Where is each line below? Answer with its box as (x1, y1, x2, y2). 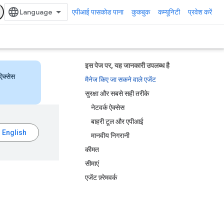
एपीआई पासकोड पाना (72, 8, 123, 16)
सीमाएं (85, 159, 99, 167)
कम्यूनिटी (158, 8, 180, 16)
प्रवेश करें (188, 8, 212, 16)
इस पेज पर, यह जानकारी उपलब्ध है (85, 61, 169, 69)
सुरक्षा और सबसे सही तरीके (85, 89, 149, 97)
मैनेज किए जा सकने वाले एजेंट (85, 75, 156, 83)
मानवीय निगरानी (91, 131, 129, 139)
